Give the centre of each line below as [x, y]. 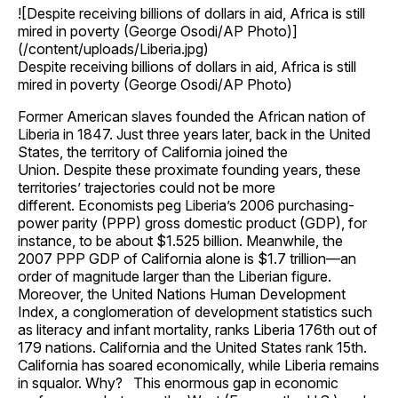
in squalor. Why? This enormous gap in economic [178, 382]
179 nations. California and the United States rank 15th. [196, 347]
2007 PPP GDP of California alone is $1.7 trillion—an [187, 258]
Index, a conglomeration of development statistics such [195, 311]
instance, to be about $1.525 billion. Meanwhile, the [180, 240]
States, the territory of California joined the [153, 151]
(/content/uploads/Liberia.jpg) [113, 48]
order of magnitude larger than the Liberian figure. [175, 276]
